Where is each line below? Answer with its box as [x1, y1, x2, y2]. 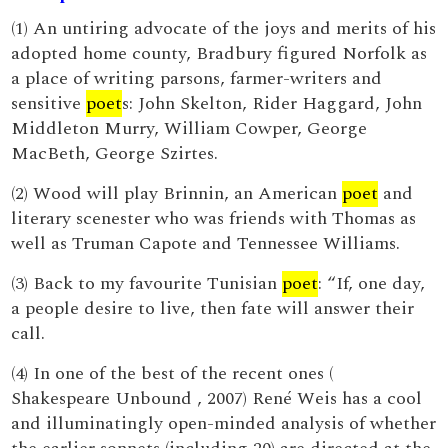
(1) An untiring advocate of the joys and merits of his [11, 15, 437, 42]
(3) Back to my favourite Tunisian [11, 270, 283, 297]
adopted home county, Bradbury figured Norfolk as [11, 40, 428, 67]
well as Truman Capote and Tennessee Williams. [11, 230, 401, 257]
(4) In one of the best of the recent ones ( [11, 360, 334, 387]
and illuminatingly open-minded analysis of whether [11, 410, 437, 437]
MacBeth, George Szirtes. [11, 140, 219, 167]
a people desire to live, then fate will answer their [11, 295, 415, 322]
